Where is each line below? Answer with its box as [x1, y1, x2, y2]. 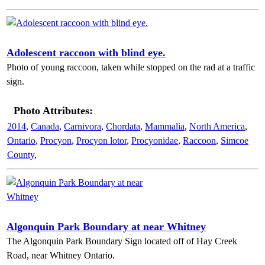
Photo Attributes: [14, 105, 93, 117]
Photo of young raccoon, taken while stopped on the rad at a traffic [7, 62, 255, 72]
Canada [31, 121, 59, 131]
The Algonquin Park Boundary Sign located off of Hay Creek [7, 236, 237, 246]
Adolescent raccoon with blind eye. [7, 47, 166, 59]
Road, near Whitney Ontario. [7, 250, 115, 260]
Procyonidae [131, 135, 178, 146]
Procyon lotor [76, 135, 127, 146]
